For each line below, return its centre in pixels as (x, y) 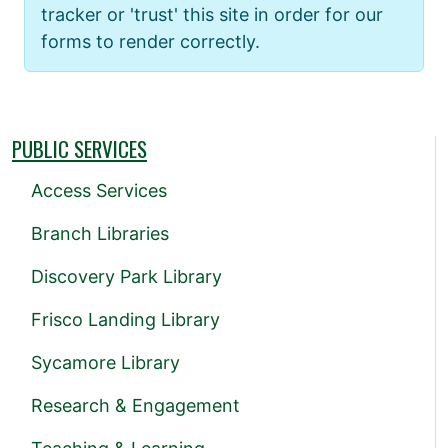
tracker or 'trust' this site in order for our (212, 15)
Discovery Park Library (126, 277)
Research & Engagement (135, 406)
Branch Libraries (100, 234)
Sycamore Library (105, 363)
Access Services (99, 191)
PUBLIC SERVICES (79, 149)
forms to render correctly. (150, 42)
